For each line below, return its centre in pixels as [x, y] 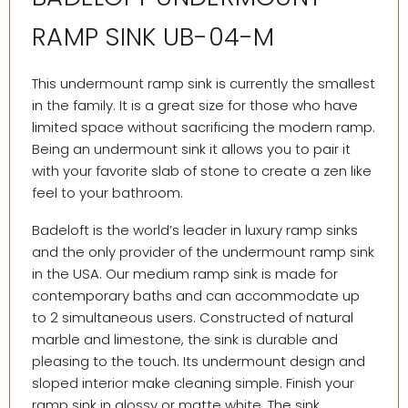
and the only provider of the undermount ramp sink [203, 252]
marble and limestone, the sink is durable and [185, 340]
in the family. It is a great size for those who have [195, 106]
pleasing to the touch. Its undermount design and [199, 362]
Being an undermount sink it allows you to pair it [191, 149]
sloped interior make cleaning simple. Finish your [193, 383]
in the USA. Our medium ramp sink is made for [185, 274]
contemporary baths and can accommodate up [196, 296]
